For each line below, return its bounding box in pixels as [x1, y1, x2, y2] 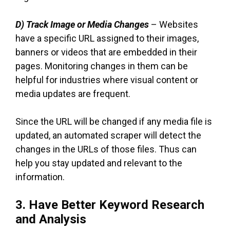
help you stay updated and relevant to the [15, 157, 182, 168]
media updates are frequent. [15, 88, 130, 99]
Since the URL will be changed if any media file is [15, 116, 212, 127]
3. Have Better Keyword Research [15, 197, 204, 212]
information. [15, 171, 65, 182]
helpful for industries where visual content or [15, 74, 198, 85]
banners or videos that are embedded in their [15, 46, 197, 57]
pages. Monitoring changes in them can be [15, 60, 188, 71]
